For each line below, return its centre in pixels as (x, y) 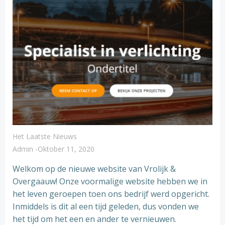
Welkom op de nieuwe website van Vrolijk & (94, 169)
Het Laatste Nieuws (45, 136)
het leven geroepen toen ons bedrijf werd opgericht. (111, 194)
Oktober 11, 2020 (66, 149)
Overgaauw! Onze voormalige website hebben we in (110, 181)
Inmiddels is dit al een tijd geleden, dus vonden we (106, 206)
